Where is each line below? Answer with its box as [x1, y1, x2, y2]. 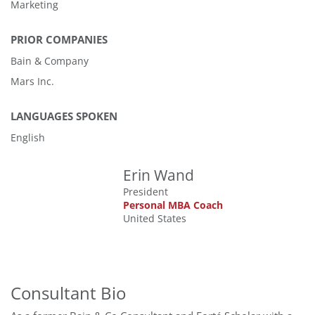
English [11, 131, 45, 144]
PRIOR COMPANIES [11, 32, 108, 47]
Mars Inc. [11, 75, 54, 88]
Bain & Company [11, 54, 89, 67]
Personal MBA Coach [123, 198, 223, 212]
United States [123, 212, 186, 225]
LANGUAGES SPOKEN [11, 109, 117, 124]
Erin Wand [123, 165, 194, 185]
